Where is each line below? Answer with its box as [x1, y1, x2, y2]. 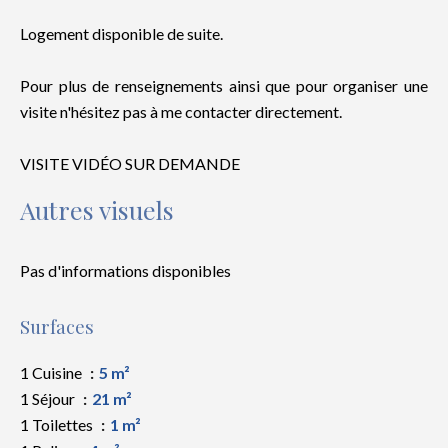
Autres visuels [20, 193, 174, 226]
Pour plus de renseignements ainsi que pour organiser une [20, 76, 428, 95]
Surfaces [20, 314, 94, 339]
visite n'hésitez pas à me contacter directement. [20, 102, 342, 121]
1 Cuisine [20, 363, 85, 382]
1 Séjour [20, 389, 78, 408]
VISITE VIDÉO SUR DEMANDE [20, 154, 240, 173]
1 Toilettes [20, 415, 96, 434]
